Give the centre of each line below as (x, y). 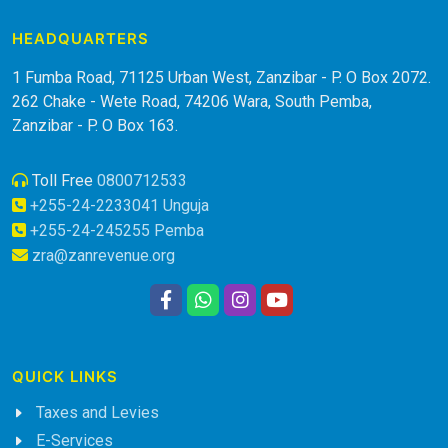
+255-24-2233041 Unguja (119, 205)
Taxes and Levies (97, 413)
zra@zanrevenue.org (103, 255)
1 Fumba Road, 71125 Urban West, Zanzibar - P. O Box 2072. (221, 77)
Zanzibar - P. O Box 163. (95, 125)
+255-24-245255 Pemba (117, 230)
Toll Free (62, 180)
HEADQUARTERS (80, 38)
